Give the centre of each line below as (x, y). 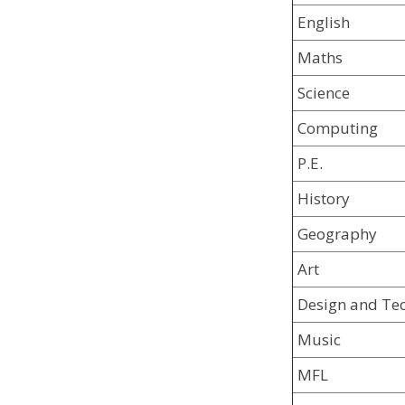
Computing (338, 127)
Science (324, 92)
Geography (338, 233)
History (324, 198)
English (324, 22)
